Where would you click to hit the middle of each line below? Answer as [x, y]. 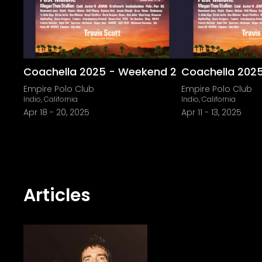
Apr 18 [35, 112]
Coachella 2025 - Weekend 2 [100, 72]
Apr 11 [192, 112]
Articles [57, 195]
